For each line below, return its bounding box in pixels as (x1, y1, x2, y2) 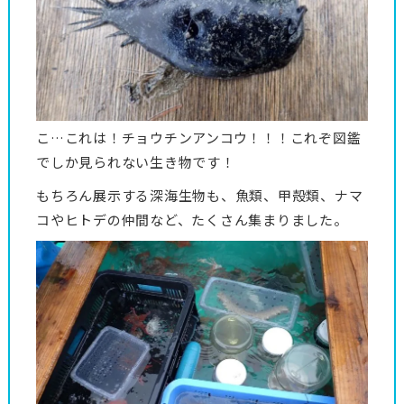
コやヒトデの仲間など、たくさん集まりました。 (36, 210, 348, 230)
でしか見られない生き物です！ (36, 152, 235, 172)
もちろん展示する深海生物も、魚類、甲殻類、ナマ (36, 186, 363, 206)
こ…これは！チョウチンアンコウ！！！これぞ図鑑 (36, 128, 362, 148)
